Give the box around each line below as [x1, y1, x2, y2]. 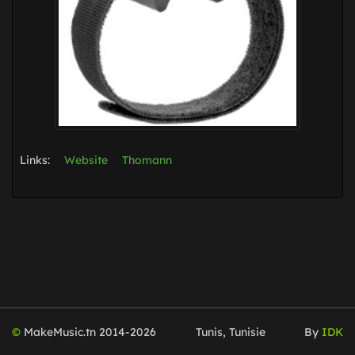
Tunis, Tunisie [195, 325, 265, 339]
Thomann [122, 153, 172, 167]
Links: [20, 153, 53, 167]
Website [64, 153, 108, 167]
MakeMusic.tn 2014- [21, 325, 130, 339]
